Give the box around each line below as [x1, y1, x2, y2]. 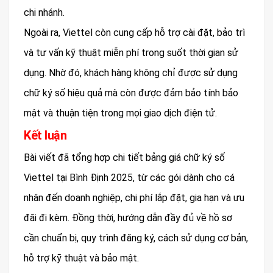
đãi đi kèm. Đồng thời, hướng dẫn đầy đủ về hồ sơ [24, 212, 232, 224]
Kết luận [24, 128, 66, 143]
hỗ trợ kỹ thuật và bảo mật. [24, 252, 139, 264]
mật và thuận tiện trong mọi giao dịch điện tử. [24, 107, 217, 119]
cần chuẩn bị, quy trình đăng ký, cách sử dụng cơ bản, [24, 232, 248, 244]
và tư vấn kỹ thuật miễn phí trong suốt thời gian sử [24, 47, 238, 59]
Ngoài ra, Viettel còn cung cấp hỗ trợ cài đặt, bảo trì [24, 27, 245, 39]
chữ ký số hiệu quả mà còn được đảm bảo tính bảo [24, 87, 238, 99]
